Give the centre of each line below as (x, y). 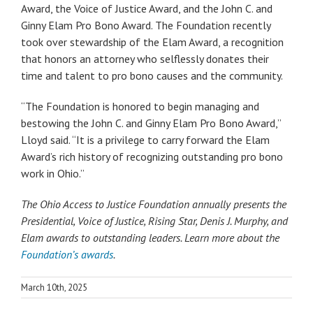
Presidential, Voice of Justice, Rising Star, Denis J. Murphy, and (154, 220)
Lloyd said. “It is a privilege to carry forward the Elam (145, 139)
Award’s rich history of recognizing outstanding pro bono (152, 156)
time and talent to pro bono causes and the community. (152, 75)
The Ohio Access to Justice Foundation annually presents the (154, 204)
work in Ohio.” (53, 173)
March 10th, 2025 (54, 287)
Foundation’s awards (67, 254)
